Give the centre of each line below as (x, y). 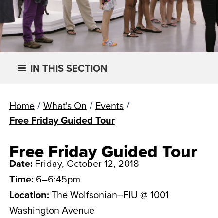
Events (109, 105)
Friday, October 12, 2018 (87, 163)
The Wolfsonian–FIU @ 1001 (110, 194)
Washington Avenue (52, 210)
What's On (65, 105)
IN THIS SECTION (69, 68)
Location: (30, 194)
